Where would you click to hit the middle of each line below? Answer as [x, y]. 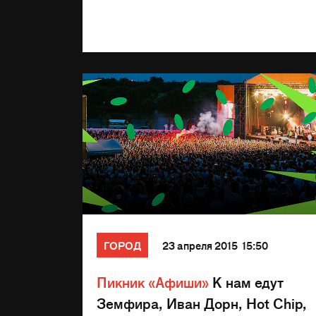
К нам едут [246, 282]
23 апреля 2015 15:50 [215, 245]
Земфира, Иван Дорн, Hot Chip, [202, 303]
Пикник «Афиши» [153, 282]
